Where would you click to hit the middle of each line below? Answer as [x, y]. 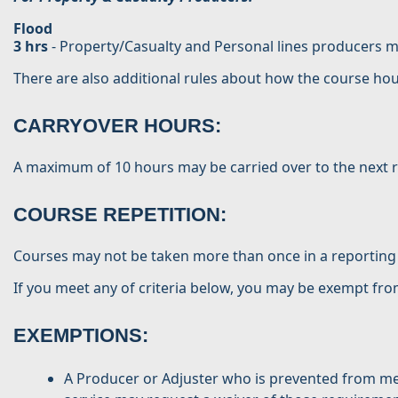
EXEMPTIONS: [81, 335]
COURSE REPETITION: [120, 215]
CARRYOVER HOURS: [117, 126]
